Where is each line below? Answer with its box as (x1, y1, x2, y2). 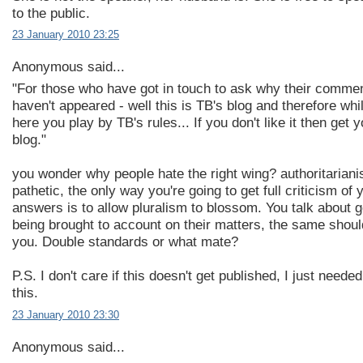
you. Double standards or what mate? (12, 234, 238, 250)
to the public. (12, 5, 90, 21)
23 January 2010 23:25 (12, 28, 119, 41)
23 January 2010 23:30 (12, 308, 119, 321)
